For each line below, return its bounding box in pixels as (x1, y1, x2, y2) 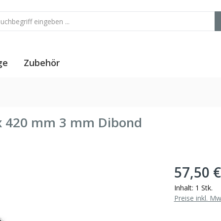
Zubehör (24, 56, 60, 69)
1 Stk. (195, 183, 213, 192)
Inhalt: (174, 183, 195, 192)
